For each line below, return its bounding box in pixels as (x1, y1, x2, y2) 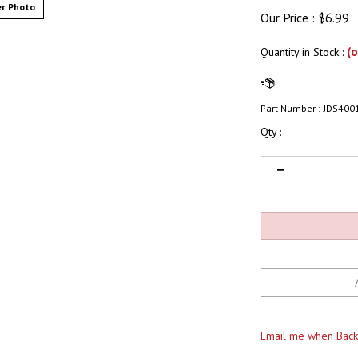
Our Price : (261, 10, 315, 26)
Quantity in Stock (261, 45, 342, 59)
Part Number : (261, 102, 320, 114)
